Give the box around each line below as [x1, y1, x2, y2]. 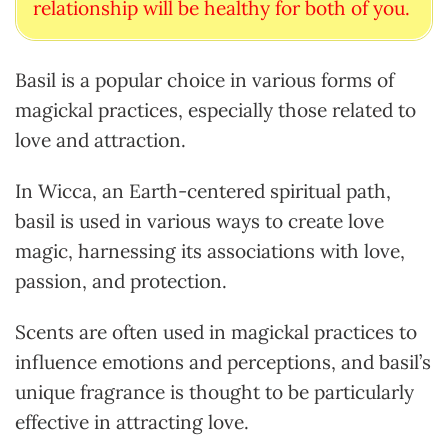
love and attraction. [15, 128, 196, 153]
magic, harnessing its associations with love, [15, 239, 405, 264]
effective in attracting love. [15, 410, 249, 435]
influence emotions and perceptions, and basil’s [15, 350, 431, 375]
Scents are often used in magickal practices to [15, 320, 417, 345]
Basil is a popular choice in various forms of [15, 68, 394, 93]
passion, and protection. [15, 269, 227, 294]
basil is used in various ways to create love [15, 209, 384, 234]
